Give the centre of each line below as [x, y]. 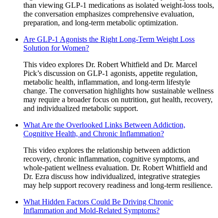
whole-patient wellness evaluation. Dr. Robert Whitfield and [115, 167]
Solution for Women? [56, 48]
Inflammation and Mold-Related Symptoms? [91, 210]
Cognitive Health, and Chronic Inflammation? [94, 133]
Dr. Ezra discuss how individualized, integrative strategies [112, 176]
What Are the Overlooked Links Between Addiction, [104, 125]
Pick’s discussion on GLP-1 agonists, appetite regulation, [110, 73]
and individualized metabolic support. [81, 108]
